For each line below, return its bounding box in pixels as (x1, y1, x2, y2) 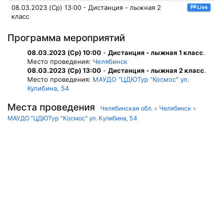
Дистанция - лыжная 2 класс (108, 66, 204, 74)
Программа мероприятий (7, 32, 125, 44)
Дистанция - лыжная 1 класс (108, 49, 203, 56)
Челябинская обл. (100, 105, 153, 112)
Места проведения (7, 102, 100, 113)
